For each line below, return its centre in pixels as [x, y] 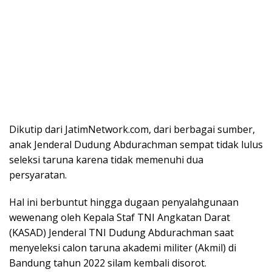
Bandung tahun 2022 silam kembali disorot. [108, 263]
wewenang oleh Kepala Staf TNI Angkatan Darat [120, 218]
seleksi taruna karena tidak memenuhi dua [106, 160]
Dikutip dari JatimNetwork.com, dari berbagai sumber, [132, 130]
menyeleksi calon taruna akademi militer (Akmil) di [123, 248]
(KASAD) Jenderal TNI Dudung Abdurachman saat [121, 233]
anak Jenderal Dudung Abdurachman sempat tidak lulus [136, 145]
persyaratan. [38, 175]
